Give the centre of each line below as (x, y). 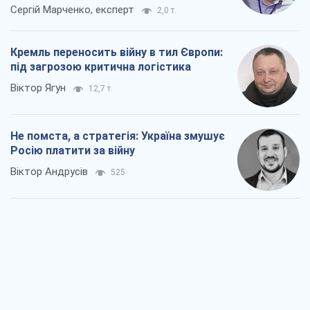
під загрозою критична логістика (101, 67)
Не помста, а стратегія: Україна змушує (118, 136)
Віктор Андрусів (49, 172)
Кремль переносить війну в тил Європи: (117, 53)
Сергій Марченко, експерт (72, 10)
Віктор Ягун (38, 88)
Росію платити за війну (73, 151)
